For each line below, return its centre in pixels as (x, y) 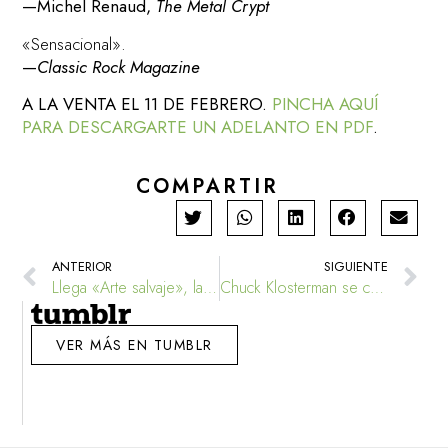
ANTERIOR (82, 266)
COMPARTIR (207, 186)
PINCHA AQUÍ (325, 104)
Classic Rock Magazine (119, 66)
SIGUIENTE (355, 266)
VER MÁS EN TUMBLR (134, 344)
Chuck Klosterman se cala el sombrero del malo (377, 287)
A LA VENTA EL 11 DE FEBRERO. (147, 104)
